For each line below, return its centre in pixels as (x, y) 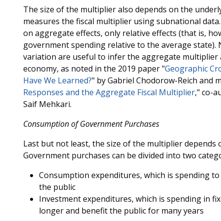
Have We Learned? (57, 80)
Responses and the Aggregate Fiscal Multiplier (109, 92)
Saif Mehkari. (47, 104)
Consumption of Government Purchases (91, 124)
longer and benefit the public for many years (121, 211)
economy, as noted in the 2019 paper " (94, 69)
